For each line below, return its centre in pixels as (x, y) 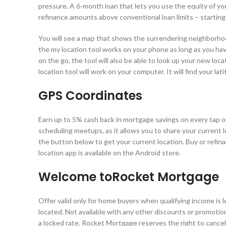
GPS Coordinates (90, 96)
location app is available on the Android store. (109, 153)
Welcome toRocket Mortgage (129, 177)
